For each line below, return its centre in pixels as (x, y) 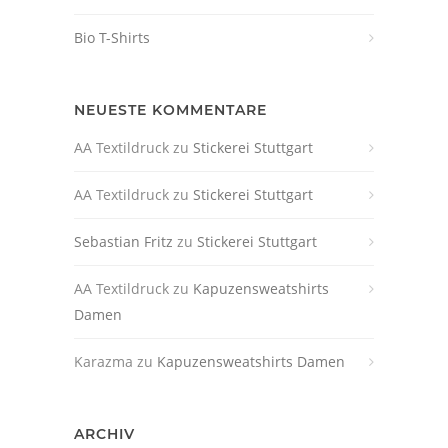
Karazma (103, 362)
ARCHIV (104, 434)
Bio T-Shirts (112, 38)
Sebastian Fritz (123, 242)
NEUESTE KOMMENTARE (170, 110)
